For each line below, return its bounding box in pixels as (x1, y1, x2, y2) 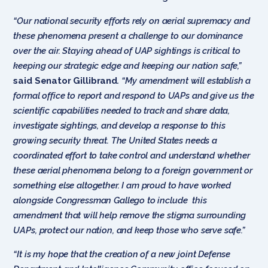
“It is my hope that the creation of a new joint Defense (13, 248, 231, 260)
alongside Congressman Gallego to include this (13, 194, 207, 206)
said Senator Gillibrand (13, 75, 117, 86)
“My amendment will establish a (118, 75, 251, 86)
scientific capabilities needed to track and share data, (13, 105, 230, 116)
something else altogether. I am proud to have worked (13, 179, 231, 191)
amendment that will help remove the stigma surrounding (13, 209, 246, 221)
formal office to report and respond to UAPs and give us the (13, 90, 254, 101)
